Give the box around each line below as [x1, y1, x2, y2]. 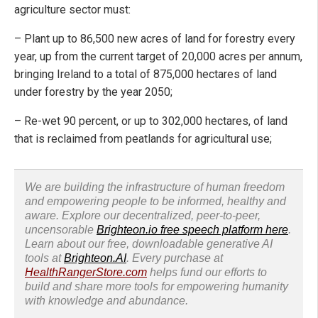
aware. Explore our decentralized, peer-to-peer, [25, 209, 261, 222]
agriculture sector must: [14, 3, 131, 17]
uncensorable [25, 224, 97, 236]
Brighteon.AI [64, 252, 126, 265]
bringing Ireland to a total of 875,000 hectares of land [14, 67, 277, 82]
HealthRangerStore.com [25, 266, 147, 279]
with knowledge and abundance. [25, 295, 188, 307]
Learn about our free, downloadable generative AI [25, 238, 273, 251]
